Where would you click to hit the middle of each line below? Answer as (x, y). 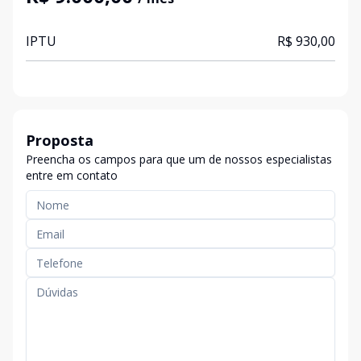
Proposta (60, 140)
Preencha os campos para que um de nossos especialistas (179, 159)
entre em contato (72, 175)
